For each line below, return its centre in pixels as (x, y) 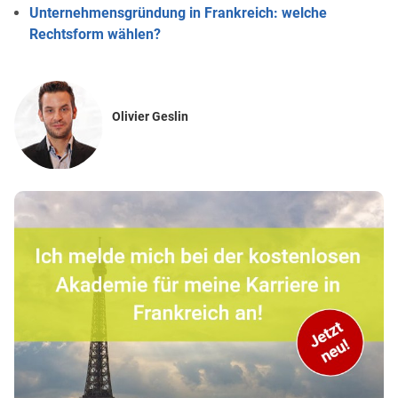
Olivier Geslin (150, 116)
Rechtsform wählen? (95, 34)
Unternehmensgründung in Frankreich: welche (178, 12)
